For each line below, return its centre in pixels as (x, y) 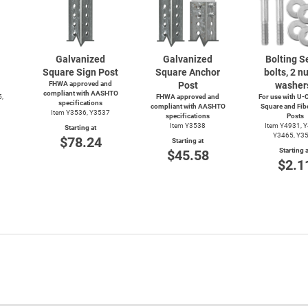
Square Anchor (188, 72)
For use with (277, 96)
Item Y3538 (188, 125)
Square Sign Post (80, 72)
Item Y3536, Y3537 (80, 112)
